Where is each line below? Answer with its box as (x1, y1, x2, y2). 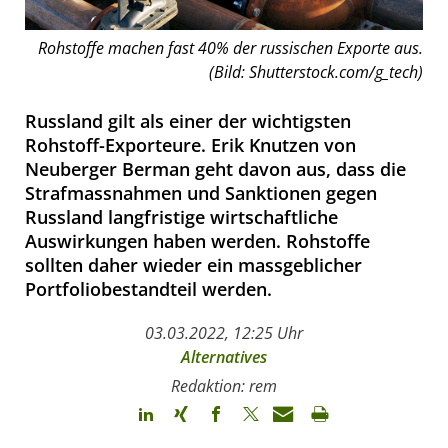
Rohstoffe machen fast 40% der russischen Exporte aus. (38, 36, 423, 59)
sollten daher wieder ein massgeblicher (25, 252, 362, 277)
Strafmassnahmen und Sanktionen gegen (25, 180, 377, 205)
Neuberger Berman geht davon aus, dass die (25, 156, 406, 181)
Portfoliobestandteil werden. (25, 276, 272, 301)
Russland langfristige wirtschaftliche (25, 204, 338, 229)
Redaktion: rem (171, 374, 277, 397)
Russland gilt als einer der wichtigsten (25, 108, 351, 133)
